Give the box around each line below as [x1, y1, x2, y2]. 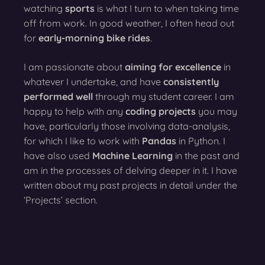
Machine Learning [92, 149, 173, 161]
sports [65, 2, 95, 14]
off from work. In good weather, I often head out [24, 17, 234, 29]
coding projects [125, 105, 196, 117]
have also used [24, 149, 92, 161]
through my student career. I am [93, 90, 234, 102]
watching [24, 2, 65, 14]
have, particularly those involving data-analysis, [24, 119, 230, 132]
